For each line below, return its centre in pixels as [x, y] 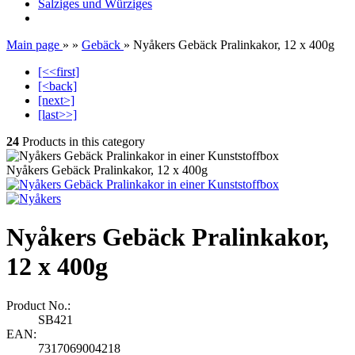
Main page [33, 45]
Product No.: [38, 305]
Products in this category [82, 141]
